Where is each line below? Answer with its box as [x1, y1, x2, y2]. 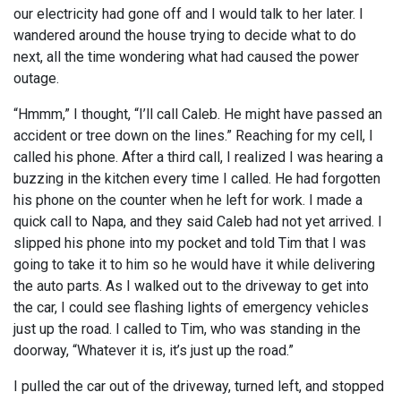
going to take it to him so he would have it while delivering [13, 256, 375, 274]
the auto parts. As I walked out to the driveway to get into [13, 277, 369, 295]
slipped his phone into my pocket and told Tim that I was [13, 235, 366, 252]
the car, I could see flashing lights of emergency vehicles [13, 299, 369, 317]
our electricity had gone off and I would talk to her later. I [13, 5, 363, 23]
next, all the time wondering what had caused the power [13, 48, 359, 66]
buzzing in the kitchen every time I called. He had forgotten [13, 170, 380, 188]
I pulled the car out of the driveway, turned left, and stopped [13, 378, 384, 396]
